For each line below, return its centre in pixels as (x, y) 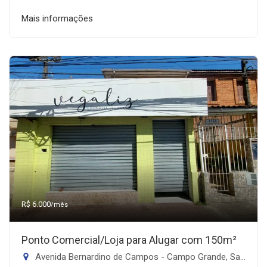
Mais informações (57, 18)
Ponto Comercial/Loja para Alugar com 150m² (129, 240)
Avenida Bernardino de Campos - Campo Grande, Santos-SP (136, 257)
